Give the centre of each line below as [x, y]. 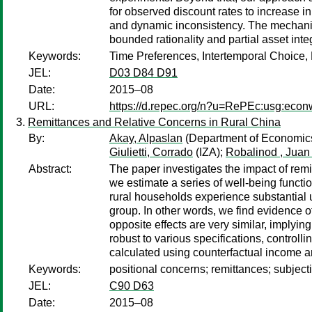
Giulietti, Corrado [151, 152]
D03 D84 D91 [143, 73]
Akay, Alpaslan [146, 138]
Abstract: [50, 169]
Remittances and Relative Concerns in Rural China [154, 122]
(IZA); [209, 152]
